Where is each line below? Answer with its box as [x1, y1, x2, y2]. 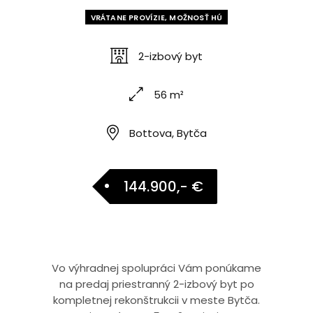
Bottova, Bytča [129, 126, 207, 140]
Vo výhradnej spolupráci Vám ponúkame [52, 261, 261, 275]
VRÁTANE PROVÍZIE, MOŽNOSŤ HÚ [90, 13, 223, 23]
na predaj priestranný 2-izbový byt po [59, 277, 254, 291]
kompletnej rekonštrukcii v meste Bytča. [53, 293, 260, 307]
